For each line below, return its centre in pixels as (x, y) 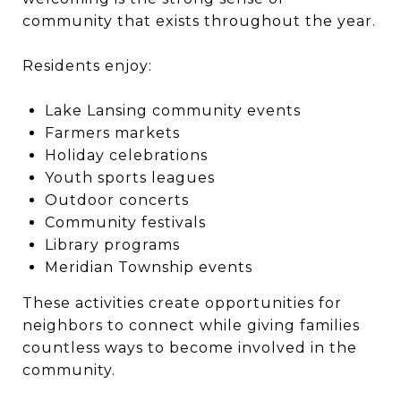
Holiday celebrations (126, 155)
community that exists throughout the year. (199, 21)
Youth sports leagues (129, 178)
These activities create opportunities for (182, 303)
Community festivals (125, 222)
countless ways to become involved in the (190, 348)
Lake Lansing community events (172, 111)
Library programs (112, 245)
